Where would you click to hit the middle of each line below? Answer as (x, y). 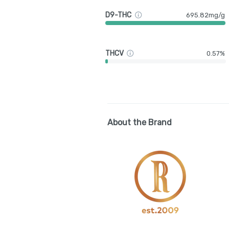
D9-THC (119, 15)
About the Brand (140, 122)
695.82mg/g (205, 15)
